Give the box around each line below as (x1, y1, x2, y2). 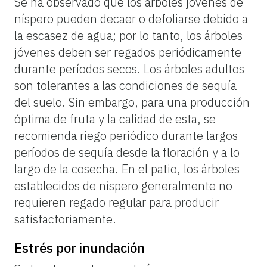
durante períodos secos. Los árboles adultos (14, 60, 244, 77)
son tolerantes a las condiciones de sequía (14, 77, 237, 94)
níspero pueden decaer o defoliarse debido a (14, 10, 248, 27)
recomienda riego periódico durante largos (14, 127, 238, 144)
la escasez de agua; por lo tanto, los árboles (14, 27, 243, 44)
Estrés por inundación (14, 238, 145, 256)
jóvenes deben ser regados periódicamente (14, 44, 241, 60)
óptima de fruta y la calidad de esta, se (14, 110, 216, 127)
